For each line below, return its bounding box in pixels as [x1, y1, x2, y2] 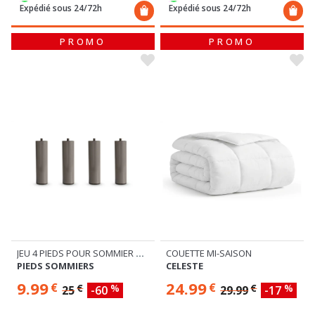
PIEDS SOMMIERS [17, 259, 94, 272]
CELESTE [166, 259, 203, 272]
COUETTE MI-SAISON [166, 246, 252, 259]
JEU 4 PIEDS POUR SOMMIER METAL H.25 [136, 246, 144, 259]
